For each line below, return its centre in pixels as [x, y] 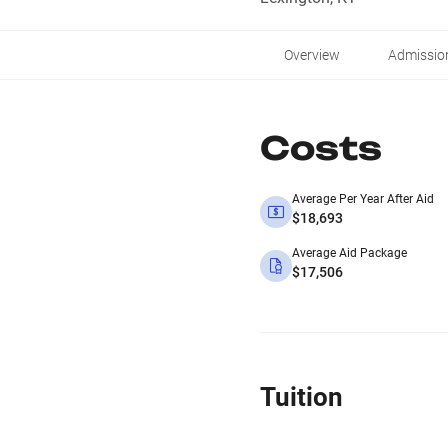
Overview [312, 55]
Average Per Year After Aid [363, 199]
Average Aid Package [349, 253]
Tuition [301, 397]
